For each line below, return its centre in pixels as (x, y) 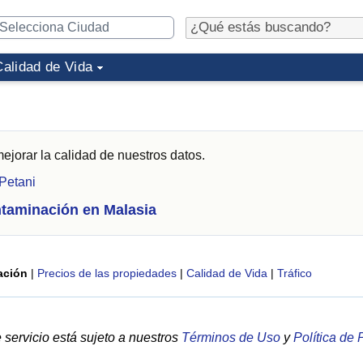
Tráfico (294, 273)
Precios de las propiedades (107, 273)
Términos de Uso (231, 337)
